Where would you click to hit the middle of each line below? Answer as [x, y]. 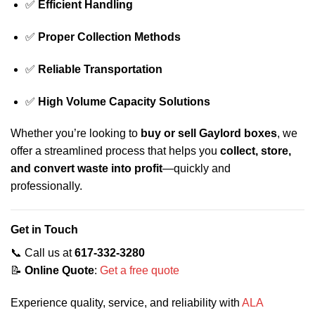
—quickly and [197, 169]
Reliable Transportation [100, 69]
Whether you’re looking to [76, 134]
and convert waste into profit [86, 169]
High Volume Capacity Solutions [124, 101]
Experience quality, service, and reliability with [126, 303]
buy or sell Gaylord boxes [209, 134]
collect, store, [256, 151]
